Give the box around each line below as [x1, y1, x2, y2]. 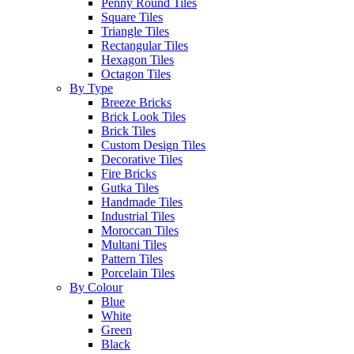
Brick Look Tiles [101, 110, 186, 123]
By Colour [70, 281, 122, 294]
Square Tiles [101, 10, 163, 24]
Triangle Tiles [101, 24, 169, 38]
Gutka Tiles [101, 181, 159, 194]
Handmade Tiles [101, 195, 183, 209]
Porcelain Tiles [101, 266, 175, 280]
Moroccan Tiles [101, 224, 179, 237]
